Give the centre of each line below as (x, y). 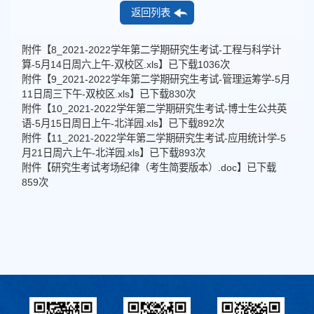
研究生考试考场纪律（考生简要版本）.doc (144, 167)
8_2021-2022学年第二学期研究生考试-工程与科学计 (166, 49)
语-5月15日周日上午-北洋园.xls (90, 123)
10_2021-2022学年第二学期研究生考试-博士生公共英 (169, 108)
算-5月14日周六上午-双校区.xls (90, 64)
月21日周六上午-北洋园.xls (81, 152)
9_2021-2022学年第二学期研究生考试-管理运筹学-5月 (171, 79)
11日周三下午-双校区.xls (76, 94)
